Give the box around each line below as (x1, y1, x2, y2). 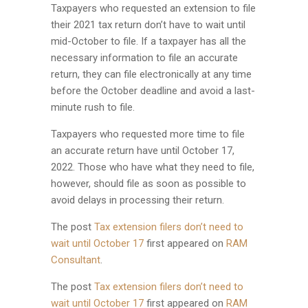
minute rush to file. (51, 101, 135, 113)
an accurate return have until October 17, (51, 144, 234, 157)
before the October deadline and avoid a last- (51, 85, 255, 97)
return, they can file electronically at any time (51, 68, 252, 80)
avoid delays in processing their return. (51, 194, 224, 206)
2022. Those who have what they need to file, (51, 161, 254, 173)
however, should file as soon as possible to (51, 177, 246, 190)
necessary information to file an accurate (51, 52, 238, 64)
